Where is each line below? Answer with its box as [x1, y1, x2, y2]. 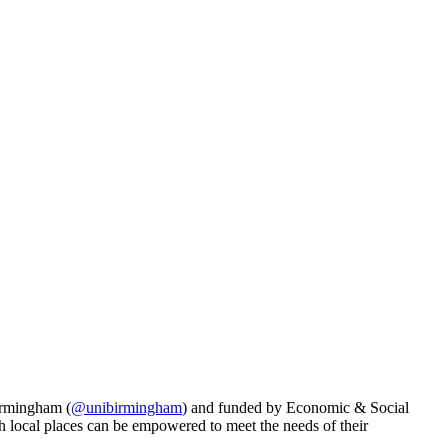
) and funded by [182, 398, 286, 416]
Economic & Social [286, 398, 409, 416]
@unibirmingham [71, 398, 182, 416]
